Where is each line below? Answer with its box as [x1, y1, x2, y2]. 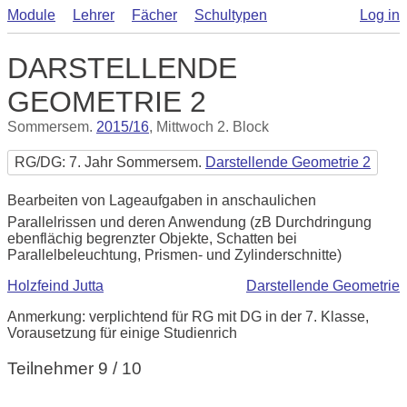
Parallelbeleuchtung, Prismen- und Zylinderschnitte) [7, 247, 342, 263]
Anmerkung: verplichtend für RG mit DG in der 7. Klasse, [7, 309, 369, 324]
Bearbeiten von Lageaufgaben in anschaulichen [7, 193, 316, 208]
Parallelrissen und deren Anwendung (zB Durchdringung [7, 214, 372, 230]
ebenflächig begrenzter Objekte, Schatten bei [7, 231, 297, 246]
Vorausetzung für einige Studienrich [7, 325, 237, 341]
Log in [360, 7, 400, 23]
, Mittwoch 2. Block [149, 119, 269, 134]
